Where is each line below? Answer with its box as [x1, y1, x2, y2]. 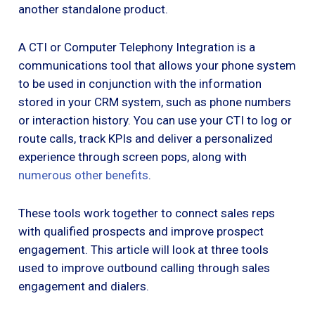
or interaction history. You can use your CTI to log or [18, 112, 292, 127]
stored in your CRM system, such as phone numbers [18, 94, 291, 109]
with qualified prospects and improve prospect [18, 224, 264, 238]
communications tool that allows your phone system [18, 58, 296, 72]
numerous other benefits [18, 167, 148, 182]
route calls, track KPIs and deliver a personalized [18, 131, 273, 146]
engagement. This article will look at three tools [18, 242, 269, 257]
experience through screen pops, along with [18, 149, 247, 164]
